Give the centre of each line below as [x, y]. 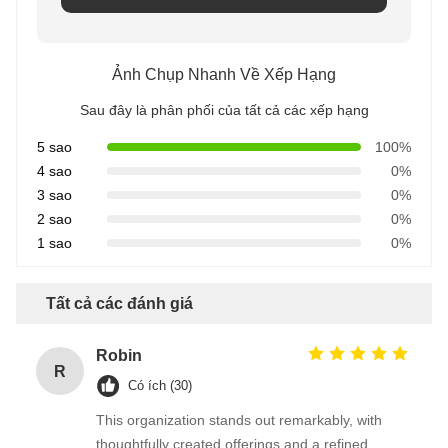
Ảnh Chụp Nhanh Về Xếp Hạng [224, 75]
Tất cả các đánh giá [119, 304]
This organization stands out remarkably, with [239, 420]
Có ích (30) [160, 386]
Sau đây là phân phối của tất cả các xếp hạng [224, 110]
